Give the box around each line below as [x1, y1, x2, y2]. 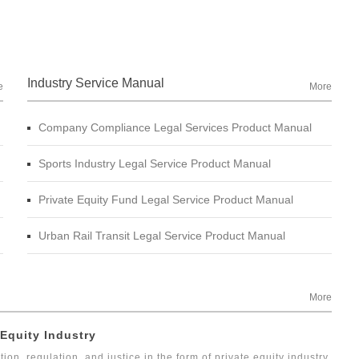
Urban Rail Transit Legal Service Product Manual [38, 229, 285, 243]
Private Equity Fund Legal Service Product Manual [38, 193, 293, 207]
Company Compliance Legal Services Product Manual [38, 121, 312, 135]
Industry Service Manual [27, 76, 164, 91]
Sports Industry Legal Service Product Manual [38, 157, 271, 171]
